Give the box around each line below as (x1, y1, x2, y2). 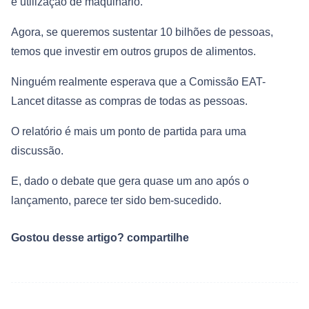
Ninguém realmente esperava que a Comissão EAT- (11, 76, 266, 88)
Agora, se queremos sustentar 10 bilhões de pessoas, (11, 26, 273, 39)
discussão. (11, 145, 63, 157)
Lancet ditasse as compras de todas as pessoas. (11, 95, 248, 108)
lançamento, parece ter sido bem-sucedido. (11, 195, 221, 207)
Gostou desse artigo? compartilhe (11, 231, 189, 243)
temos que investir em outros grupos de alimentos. (11, 46, 256, 58)
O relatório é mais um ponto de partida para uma (11, 126, 246, 138)
